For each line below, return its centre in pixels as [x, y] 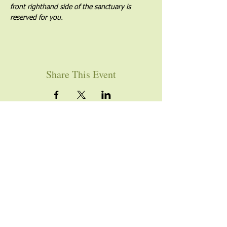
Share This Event [81, 74]
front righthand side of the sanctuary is [71, 7]
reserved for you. [36, 18]
